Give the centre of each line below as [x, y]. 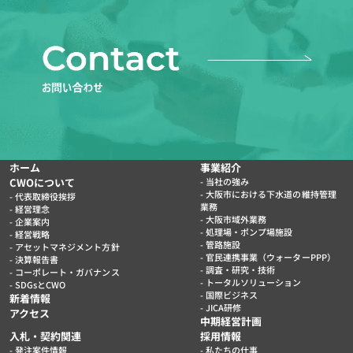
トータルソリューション [254, 282]
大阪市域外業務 [236, 219]
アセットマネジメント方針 [67, 246]
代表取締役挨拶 [46, 196]
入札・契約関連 [46, 336]
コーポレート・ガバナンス [67, 271]
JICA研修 [224, 307]
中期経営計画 [231, 321]
